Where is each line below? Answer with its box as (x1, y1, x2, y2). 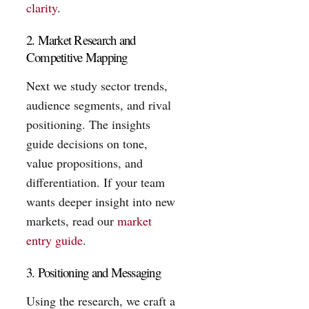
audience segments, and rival (26, 96, 171, 113)
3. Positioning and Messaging (26, 263, 161, 281)
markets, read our (26, 212, 117, 229)
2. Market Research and (26, 31, 136, 49)
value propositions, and (26, 154, 143, 171)
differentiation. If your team (26, 173, 165, 190)
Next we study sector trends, (26, 77, 168, 94)
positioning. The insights (26, 115, 150, 132)
